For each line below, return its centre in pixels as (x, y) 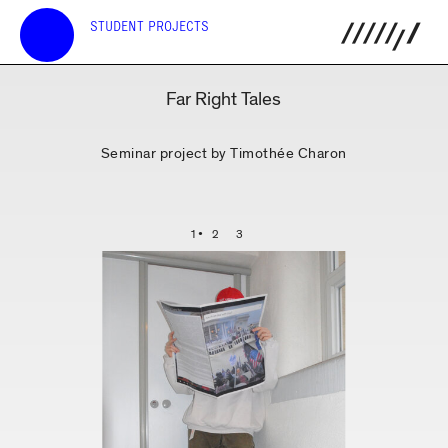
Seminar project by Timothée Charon (223, 153)
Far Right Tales (224, 99)
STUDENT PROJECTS (149, 26)
